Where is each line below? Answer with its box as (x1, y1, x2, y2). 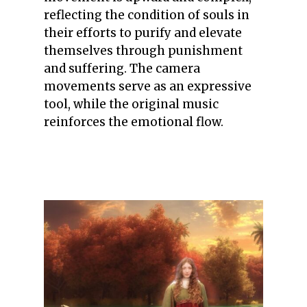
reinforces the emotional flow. (44, 114, 223, 130)
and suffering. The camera (44, 60, 200, 76)
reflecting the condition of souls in (44, 7, 249, 23)
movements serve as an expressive (44, 78, 251, 94)
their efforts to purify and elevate (44, 25, 242, 40)
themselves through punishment (44, 42, 243, 58)
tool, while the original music (44, 96, 219, 112)
